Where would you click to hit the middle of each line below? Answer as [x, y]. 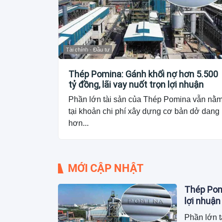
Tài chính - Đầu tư [88, 50]
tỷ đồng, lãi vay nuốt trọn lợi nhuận [136, 85]
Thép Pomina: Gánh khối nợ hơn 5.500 [143, 74]
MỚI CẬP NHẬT [106, 168]
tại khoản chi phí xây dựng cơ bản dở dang [144, 111]
